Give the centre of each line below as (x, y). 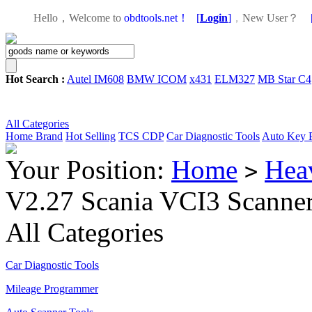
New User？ (271, 18)
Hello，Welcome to (77, 18)
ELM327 (235, 79)
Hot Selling (91, 136)
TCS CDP (141, 136)
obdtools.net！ (156, 18)
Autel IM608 (95, 79)
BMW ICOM (157, 79)
